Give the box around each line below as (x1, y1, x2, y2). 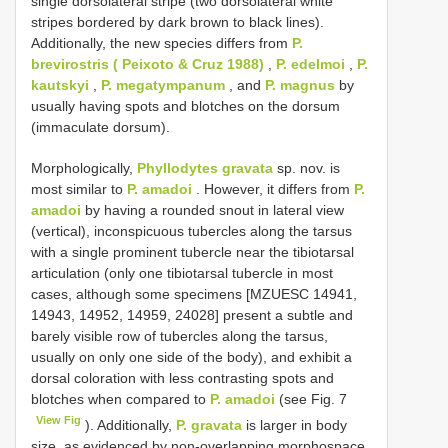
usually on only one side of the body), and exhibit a (31, 349, 352, 366)
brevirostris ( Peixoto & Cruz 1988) (31, 56, 264, 73)
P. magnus (265, 77, 335, 94)
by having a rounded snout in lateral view (81, 202, 344, 219)
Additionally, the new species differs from (31, 35, 292, 52)
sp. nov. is (273, 160, 340, 177)
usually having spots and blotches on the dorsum (31, 98, 340, 115)
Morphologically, (31, 160, 137, 177)
